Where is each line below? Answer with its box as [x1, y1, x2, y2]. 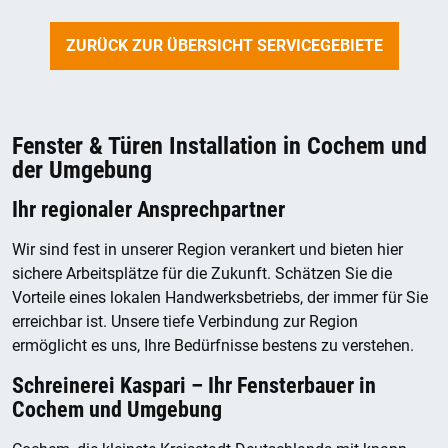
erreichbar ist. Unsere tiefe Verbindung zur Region [12, 311, 358, 331]
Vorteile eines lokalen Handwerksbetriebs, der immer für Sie [12, 287, 428, 307]
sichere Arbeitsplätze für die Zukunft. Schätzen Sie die [12, 263, 392, 283]
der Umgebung [12, 155, 152, 184]
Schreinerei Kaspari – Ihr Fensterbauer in [12, 372, 376, 398]
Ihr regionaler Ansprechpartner [12, 196, 285, 222]
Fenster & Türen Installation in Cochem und [12, 131, 427, 160]
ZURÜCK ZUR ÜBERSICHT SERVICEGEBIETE [65, 35, 383, 55]
